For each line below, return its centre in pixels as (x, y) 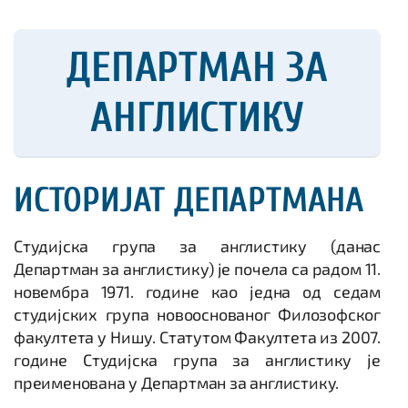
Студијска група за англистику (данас (197, 246)
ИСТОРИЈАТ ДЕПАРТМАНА (189, 200)
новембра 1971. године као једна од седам (197, 291)
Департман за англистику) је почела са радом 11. (197, 269)
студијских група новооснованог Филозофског (197, 314)
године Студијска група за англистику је (197, 360)
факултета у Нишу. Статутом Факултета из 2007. (197, 337)
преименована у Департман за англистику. (177, 382)
